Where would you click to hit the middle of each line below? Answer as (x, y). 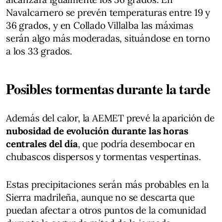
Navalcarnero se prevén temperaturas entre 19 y (108, 12)
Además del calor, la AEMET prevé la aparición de (110, 118)
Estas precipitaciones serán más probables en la (108, 184)
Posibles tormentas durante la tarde (108, 88)
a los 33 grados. (39, 51)
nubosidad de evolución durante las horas (97, 131)
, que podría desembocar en (136, 143)
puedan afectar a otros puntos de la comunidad (106, 210)
